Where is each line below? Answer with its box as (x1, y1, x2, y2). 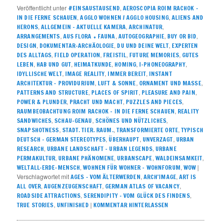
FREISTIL (103, 50, 127, 59)
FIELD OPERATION (54, 50, 101, 59)
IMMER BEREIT (108, 69, 146, 78)
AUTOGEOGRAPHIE (118, 32, 165, 40)
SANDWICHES (17, 116, 52, 125)
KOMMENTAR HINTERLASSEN (93, 200, 169, 209)
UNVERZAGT (142, 135, 173, 144)
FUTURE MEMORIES (129, 50, 179, 59)
